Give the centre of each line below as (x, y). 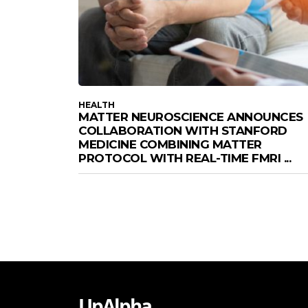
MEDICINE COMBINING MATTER (170, 144)
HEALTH (97, 104)
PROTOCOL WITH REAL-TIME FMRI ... (185, 158)
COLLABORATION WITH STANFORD (183, 130)
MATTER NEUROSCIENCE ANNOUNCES (191, 117)
